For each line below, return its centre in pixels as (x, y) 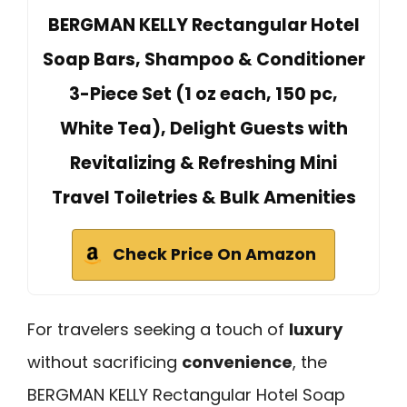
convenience (237, 362)
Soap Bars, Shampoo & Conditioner (203, 59)
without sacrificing (104, 362)
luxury (316, 329)
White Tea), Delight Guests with (203, 128)
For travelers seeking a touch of (158, 329)
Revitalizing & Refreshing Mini (203, 163)
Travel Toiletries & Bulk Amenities (203, 197)
